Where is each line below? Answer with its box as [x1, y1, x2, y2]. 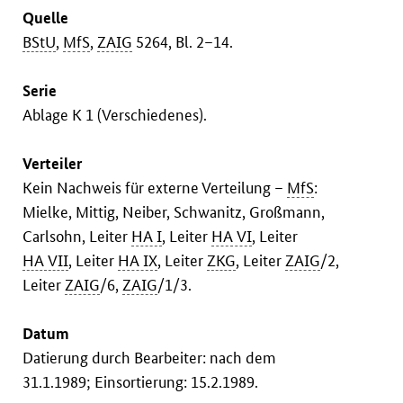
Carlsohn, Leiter [22, 227, 132, 246]
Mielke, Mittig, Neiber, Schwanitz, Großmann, [22, 202, 326, 222]
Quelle [22, 8, 69, 28]
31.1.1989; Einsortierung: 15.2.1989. [22, 372, 259, 392]
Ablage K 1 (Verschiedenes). [22, 105, 208, 125]
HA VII [22, 251, 69, 271]
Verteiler [22, 154, 83, 174]
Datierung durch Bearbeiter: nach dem [22, 348, 277, 368]
